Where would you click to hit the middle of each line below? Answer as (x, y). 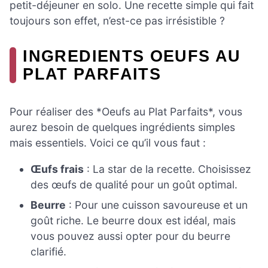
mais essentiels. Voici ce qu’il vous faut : (108, 143)
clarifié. (49, 251)
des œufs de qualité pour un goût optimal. (134, 184)
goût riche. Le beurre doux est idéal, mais (133, 220)
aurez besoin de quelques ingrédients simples (122, 127)
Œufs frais (57, 169)
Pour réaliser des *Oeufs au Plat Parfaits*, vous (126, 112)
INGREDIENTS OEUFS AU (132, 56)
